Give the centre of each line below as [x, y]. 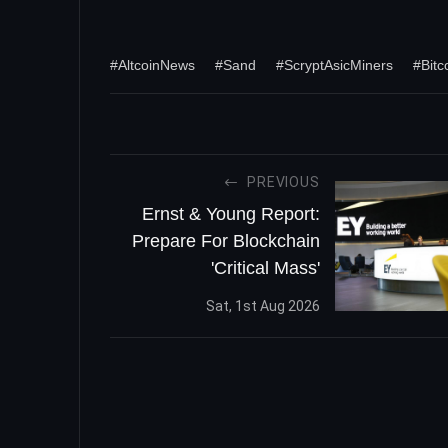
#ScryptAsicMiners [334, 65]
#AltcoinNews [152, 65]
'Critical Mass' [265, 268]
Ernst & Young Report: [230, 214]
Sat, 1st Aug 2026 [262, 305]
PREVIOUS [283, 182]
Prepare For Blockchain [225, 241]
